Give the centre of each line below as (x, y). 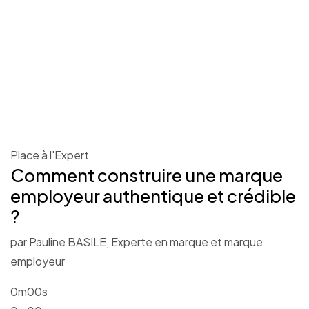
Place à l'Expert (50, 155)
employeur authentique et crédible (153, 196)
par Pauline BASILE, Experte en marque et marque (137, 242)
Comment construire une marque (147, 176)
